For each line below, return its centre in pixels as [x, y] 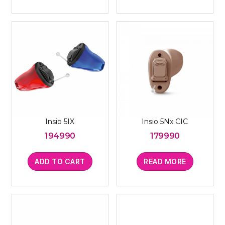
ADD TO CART [60, 161]
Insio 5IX [60, 121]
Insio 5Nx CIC [165, 121]
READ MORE [165, 161]
